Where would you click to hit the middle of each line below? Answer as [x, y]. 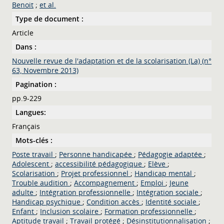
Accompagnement [105, 182]
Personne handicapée [97, 154]
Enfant [24, 211]
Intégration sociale [169, 192]
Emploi [153, 182]
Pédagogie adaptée [171, 154]
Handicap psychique [47, 201]
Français [26, 126]
